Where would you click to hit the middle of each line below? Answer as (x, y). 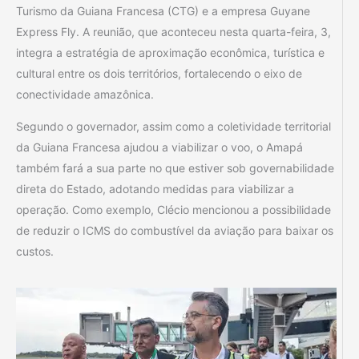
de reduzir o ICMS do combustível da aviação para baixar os (175, 231)
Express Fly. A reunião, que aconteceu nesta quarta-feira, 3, (173, 32)
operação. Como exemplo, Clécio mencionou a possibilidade (173, 210)
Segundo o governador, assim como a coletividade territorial (173, 127)
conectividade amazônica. (85, 95)
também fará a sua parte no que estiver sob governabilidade (175, 168)
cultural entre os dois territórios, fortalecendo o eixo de (159, 74)
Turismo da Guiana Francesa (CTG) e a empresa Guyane (163, 11)
